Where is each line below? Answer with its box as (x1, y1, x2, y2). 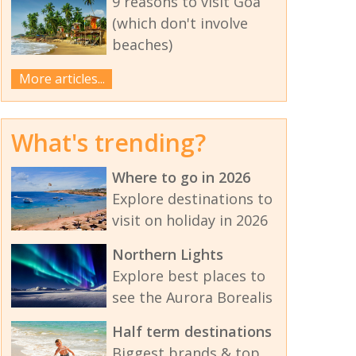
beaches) (111, 34, 172, 54)
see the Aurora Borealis (111, 288, 273, 308)
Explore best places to (111, 266, 265, 286)
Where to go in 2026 (111, 168, 250, 188)
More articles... (18, 69, 105, 87)
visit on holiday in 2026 (111, 211, 268, 230)
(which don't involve (111, 13, 248, 33)
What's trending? (11, 126, 206, 160)
